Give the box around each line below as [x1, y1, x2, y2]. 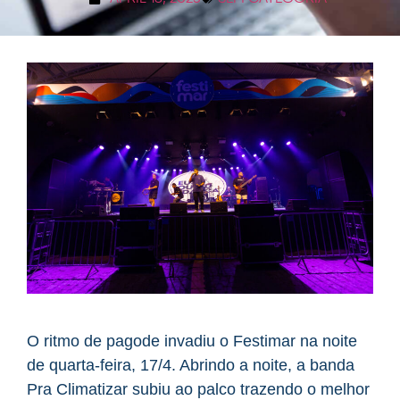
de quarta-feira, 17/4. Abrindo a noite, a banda [27, 355, 354, 374]
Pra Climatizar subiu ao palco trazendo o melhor [27, 379, 370, 398]
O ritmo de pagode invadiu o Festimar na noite [27, 331, 357, 350]
